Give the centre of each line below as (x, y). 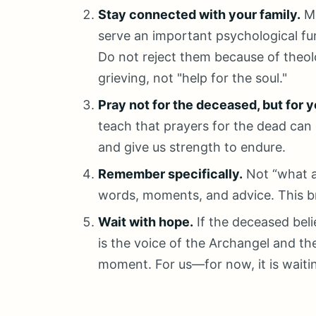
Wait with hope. (146, 222)
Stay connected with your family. (200, 14)
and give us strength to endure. (192, 147)
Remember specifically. (171, 174)
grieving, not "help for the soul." (193, 78)
